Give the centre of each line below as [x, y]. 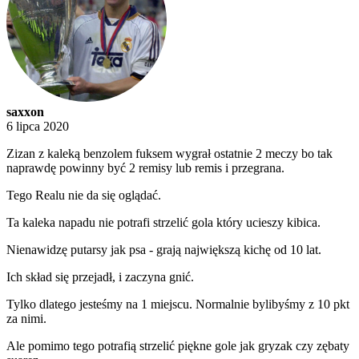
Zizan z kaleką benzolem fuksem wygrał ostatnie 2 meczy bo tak [169, 154]
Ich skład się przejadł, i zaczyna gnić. [100, 277]
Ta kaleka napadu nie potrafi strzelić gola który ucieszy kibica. [163, 223]
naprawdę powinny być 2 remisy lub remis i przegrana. [145, 168]
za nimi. [26, 319]
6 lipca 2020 [38, 127]
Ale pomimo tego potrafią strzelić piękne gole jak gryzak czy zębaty [178, 346]
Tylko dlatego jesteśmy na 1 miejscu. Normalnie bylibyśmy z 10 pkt [178, 305]
